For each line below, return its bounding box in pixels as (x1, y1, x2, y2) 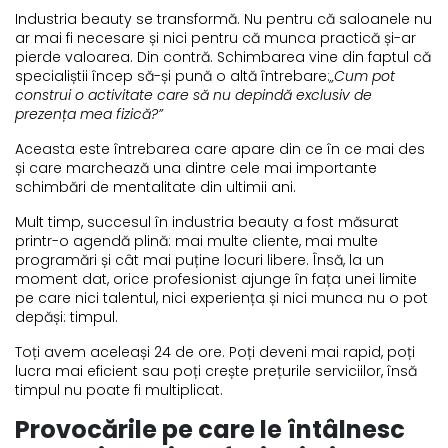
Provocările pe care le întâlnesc (15, 412, 405, 446)
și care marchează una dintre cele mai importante (15, 157, 377, 178)
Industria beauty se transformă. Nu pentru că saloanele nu (15, 8, 432, 29)
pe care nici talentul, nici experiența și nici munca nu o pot (15, 287, 428, 308)
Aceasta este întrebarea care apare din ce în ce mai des (15, 138, 425, 159)
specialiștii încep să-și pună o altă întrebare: (15, 65, 330, 86)
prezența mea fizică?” (15, 103, 163, 124)
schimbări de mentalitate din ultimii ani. (15, 176, 296, 197)
